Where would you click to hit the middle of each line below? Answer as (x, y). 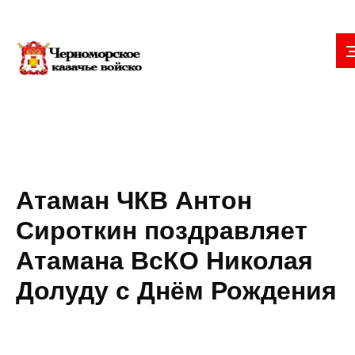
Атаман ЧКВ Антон (134, 200)
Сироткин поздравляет (162, 231)
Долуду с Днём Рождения (176, 291)
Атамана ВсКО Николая (164, 261)
